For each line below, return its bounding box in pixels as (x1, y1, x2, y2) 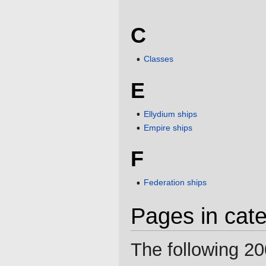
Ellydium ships (144, 109, 198, 119)
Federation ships (144, 178, 207, 188)
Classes (144, 54, 174, 64)
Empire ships (144, 122, 193, 132)
